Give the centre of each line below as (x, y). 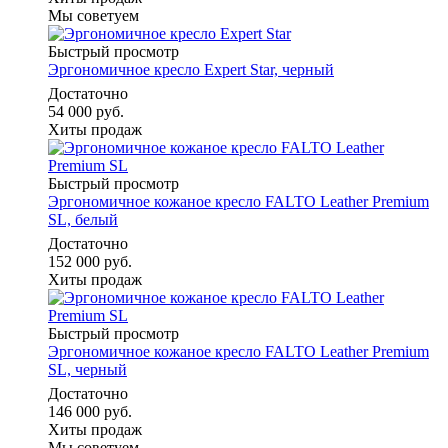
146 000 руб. (90, 411)
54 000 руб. (86, 111)
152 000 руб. (90, 261)
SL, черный (87, 369)
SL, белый (83, 219)
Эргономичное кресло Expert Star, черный (191, 69)
